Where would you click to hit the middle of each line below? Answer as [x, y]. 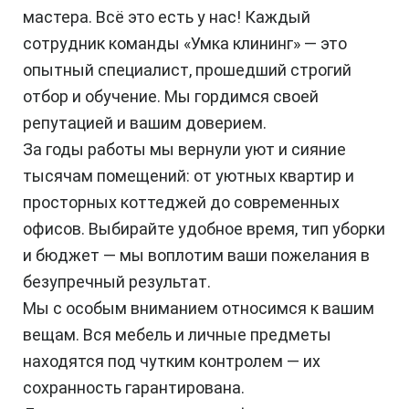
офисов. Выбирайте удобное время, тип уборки [204, 229]
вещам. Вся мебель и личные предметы [177, 335]
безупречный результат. [117, 282]
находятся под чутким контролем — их [172, 362]
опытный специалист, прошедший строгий [187, 70]
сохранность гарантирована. [134, 388]
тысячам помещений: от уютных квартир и [189, 176]
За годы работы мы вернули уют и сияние [184, 150]
